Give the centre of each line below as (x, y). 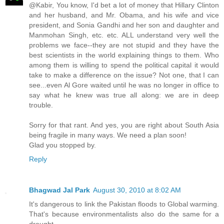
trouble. (41, 105)
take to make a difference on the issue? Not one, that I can (124, 75)
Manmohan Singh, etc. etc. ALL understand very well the (124, 35)
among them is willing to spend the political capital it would (124, 65)
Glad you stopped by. (62, 145)
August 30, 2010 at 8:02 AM (137, 190)
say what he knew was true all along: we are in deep (124, 95)
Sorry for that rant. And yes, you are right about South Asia (124, 125)
